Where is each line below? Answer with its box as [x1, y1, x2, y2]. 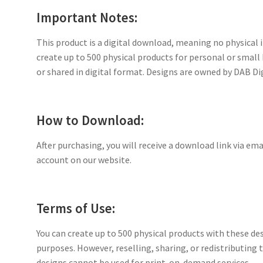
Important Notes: [36, 9, 138, 26]
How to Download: [36, 112, 144, 129]
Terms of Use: [36, 200, 116, 217]
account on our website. [36, 154, 132, 166]
